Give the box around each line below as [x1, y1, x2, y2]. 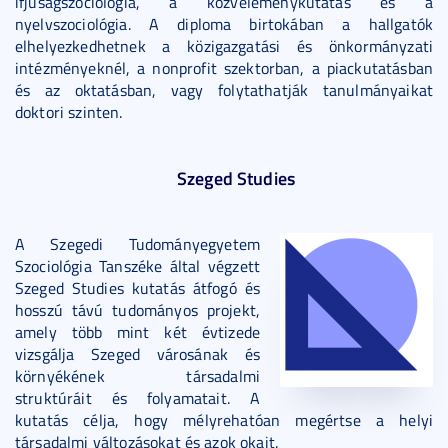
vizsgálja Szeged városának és [15, 343, 260, 365]
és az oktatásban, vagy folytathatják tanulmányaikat [15, 79, 433, 101]
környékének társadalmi [15, 365, 260, 387]
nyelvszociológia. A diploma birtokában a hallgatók [15, 13, 433, 35]
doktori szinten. [15, 101, 123, 123]
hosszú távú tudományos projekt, [15, 299, 260, 321]
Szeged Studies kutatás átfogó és [15, 277, 260, 299]
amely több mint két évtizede [15, 321, 260, 343]
